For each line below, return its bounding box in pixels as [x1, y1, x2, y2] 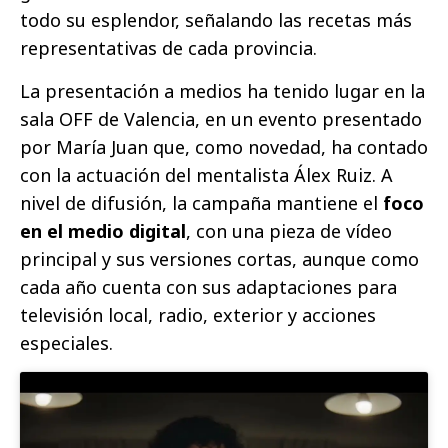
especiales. [20, 330, 113, 355]
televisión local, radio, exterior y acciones [20, 302, 376, 327]
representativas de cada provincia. [20, 35, 317, 60]
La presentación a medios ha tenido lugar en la [20, 78, 425, 103]
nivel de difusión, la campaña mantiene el [20, 190, 383, 215]
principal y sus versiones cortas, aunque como [20, 246, 419, 271]
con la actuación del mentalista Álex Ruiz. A [20, 162, 393, 187]
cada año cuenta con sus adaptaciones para [20, 274, 397, 299]
